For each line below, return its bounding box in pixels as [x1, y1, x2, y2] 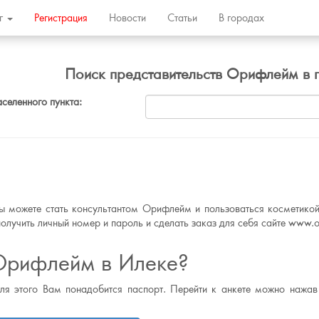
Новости [109, 11, 146, 24]
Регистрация [34, 11, 88, 24]
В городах [219, 11, 264, 24]
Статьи [167, 11, 197, 24]
